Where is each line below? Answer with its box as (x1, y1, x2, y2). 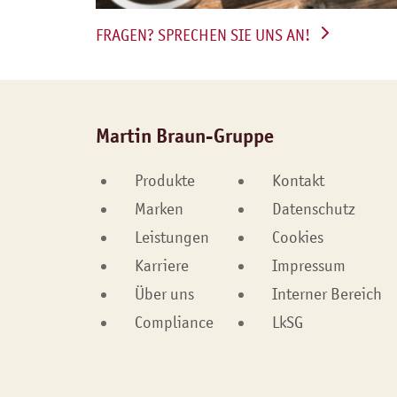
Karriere (134, 256, 189, 276)
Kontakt (271, 171, 324, 191)
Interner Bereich (271, 284, 382, 305)
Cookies (271, 228, 323, 248)
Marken (134, 199, 183, 220)
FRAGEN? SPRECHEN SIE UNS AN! (96, 25, 310, 45)
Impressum (271, 256, 346, 276)
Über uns (134, 284, 194, 305)
